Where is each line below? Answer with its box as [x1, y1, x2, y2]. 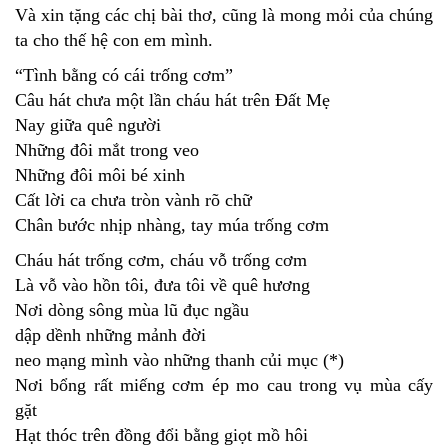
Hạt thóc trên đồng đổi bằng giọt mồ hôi [15, 425, 308, 446]
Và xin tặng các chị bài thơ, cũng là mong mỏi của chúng [15, 5, 433, 26]
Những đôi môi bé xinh [15, 165, 190, 186]
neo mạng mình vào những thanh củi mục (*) [15, 350, 349, 371]
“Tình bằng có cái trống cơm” [15, 65, 238, 86]
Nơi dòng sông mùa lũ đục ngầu [15, 300, 254, 321]
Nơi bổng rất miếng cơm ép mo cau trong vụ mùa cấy [15, 375, 433, 396]
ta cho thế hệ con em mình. [15, 30, 213, 51]
